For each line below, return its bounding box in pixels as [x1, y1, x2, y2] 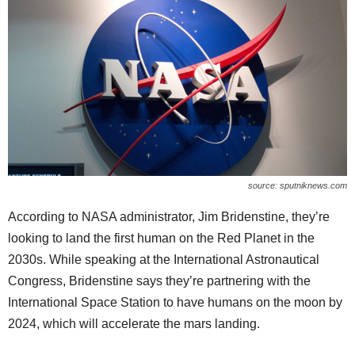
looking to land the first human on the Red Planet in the [8, 231, 315, 245]
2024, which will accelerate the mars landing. [8, 316, 260, 330]
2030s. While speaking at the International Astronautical [8, 252, 319, 266]
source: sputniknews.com [248, 180, 347, 190]
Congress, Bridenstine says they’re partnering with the [8, 273, 311, 288]
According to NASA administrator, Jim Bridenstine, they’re [8, 209, 330, 223]
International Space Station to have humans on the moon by [8, 295, 342, 309]
